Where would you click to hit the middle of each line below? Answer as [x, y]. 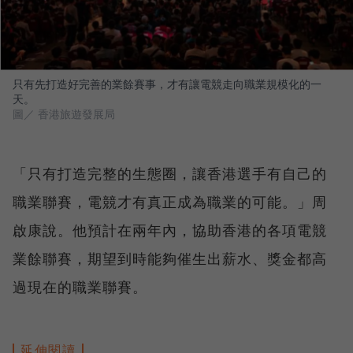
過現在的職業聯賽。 [80, 287]
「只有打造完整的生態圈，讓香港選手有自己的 [170, 174]
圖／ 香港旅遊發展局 [64, 114]
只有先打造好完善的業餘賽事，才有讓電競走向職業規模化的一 [167, 84]
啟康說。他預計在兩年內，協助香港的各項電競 [170, 230]
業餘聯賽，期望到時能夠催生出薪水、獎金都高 [170, 259]
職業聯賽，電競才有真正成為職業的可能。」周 [170, 202]
